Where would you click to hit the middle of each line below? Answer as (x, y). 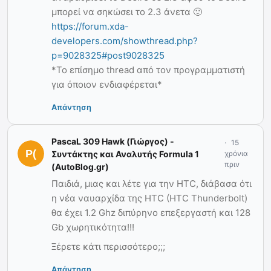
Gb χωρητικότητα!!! (93, 227)
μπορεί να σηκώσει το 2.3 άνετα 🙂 (127, 11)
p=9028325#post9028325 (108, 55)
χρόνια (237, 154)
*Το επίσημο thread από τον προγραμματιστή (148, 70)
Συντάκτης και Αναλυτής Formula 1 (125, 154)
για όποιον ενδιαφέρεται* (107, 84)
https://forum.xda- (90, 26)
